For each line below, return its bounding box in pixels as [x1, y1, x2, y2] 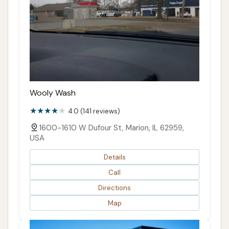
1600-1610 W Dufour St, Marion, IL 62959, [39, 123, 184, 133]
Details [103, 152, 126, 162]
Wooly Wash [30, 87, 76, 99]
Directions [98, 183, 131, 192]
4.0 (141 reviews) [68, 107, 120, 116]
